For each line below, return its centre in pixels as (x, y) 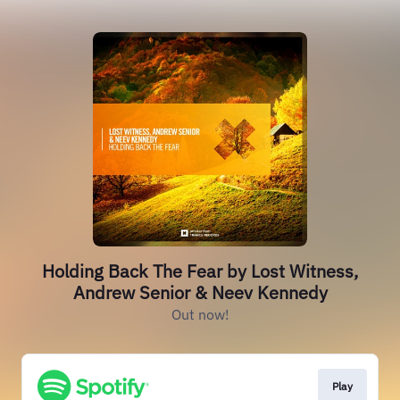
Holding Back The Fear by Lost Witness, (200, 271)
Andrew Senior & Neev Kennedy (200, 292)
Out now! (200, 314)
